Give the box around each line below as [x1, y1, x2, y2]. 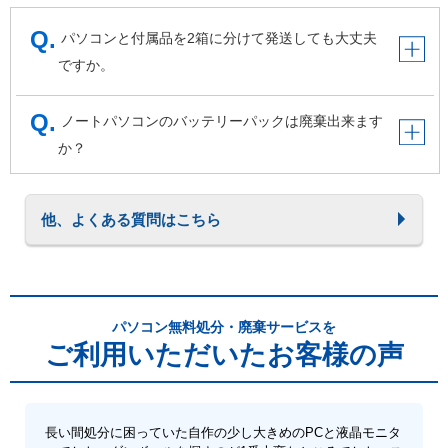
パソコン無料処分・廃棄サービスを [112, 318, 336, 335]
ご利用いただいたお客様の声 [44, 339, 404, 370]
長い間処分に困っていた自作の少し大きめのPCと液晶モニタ [45, 424, 401, 440]
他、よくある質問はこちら [41, 210, 221, 228]
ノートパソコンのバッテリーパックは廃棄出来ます [61, 113, 383, 130]
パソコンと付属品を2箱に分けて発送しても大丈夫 [61, 30, 377, 47]
